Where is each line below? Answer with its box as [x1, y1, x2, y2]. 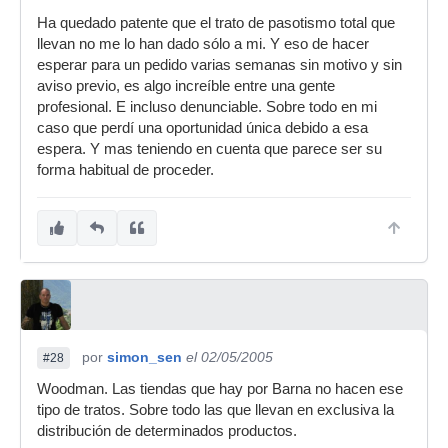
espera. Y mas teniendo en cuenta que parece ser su [37, 141, 382, 157]
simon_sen [107, 349, 182, 365]
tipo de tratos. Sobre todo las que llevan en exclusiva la [37, 402, 394, 418]
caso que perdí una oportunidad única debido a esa [37, 120, 368, 136]
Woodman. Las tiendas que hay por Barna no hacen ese [37, 381, 403, 397]
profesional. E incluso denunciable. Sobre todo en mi [37, 99, 377, 115]
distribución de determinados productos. [37, 423, 297, 439]
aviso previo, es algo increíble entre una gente [37, 78, 335, 94]
